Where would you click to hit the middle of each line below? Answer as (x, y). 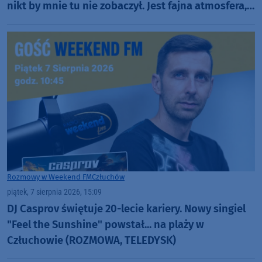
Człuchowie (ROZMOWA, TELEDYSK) (92, 240)
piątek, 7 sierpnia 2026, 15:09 (54, 192)
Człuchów (108, 177)
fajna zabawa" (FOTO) (58, 22)
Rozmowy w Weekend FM (49, 177)
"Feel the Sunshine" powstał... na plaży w (106, 224)
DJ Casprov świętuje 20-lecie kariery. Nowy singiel (126, 208)
